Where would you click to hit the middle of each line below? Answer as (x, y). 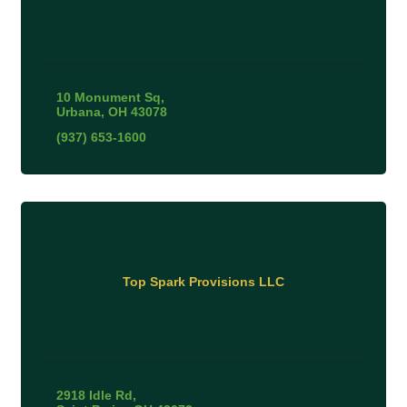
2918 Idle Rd (94, 395)
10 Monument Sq (108, 97)
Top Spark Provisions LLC (203, 282)
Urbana (78, 111)
